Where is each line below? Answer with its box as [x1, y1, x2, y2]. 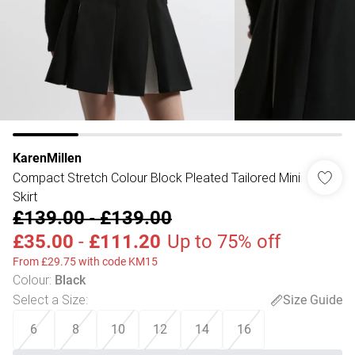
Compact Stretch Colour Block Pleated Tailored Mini [13, 170, 300, 185]
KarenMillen [13, 151, 82, 166]
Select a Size [13, 292, 86, 307]
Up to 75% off [167, 231, 281, 253]
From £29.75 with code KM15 [13, 255, 158, 268]
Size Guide [283, 292, 342, 307]
